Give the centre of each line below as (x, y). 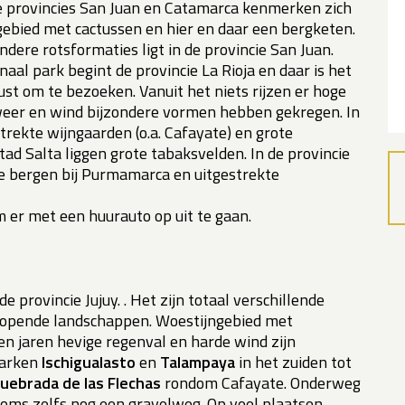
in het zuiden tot (293, 363)
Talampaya (198, 363)
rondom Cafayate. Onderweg (261, 383)
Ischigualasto (89, 363)
